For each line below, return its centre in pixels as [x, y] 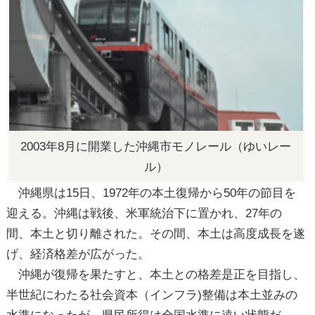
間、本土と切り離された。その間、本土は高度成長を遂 [155, 233]
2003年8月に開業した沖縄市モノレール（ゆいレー [156, 146]
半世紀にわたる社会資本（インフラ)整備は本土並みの [152, 294]
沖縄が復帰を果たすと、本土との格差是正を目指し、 [155, 274]
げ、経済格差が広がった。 [78, 253]
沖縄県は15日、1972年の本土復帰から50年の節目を [151, 192]
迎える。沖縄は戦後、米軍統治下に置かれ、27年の [144, 213]
